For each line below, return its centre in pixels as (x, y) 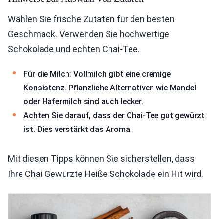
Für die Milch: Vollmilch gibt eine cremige (97, 74)
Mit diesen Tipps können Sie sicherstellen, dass (101, 158)
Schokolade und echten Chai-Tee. (74, 49)
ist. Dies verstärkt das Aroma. (78, 130)
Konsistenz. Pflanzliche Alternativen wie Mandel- (111, 88)
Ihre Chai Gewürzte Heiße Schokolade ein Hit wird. (106, 174)
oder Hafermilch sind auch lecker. (83, 101)
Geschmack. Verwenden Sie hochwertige (88, 34)
